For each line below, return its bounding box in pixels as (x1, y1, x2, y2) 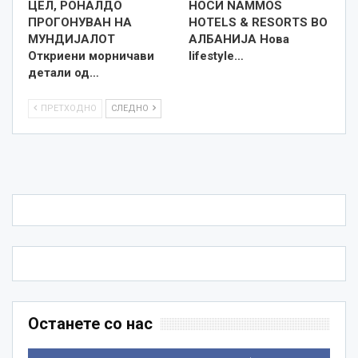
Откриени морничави (28, 48, 154, 63)
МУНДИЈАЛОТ (28, 31, 115, 46)
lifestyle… (189, 48, 244, 63)
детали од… (28, 65, 99, 80)
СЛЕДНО (111, 102, 151, 113)
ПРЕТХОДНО (38, 102, 97, 113)
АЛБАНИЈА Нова (189, 31, 289, 46)
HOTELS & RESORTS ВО (189, 14, 328, 30)
